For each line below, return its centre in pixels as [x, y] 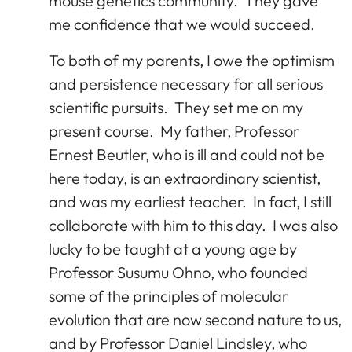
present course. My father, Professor [174, 130]
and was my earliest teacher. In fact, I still [190, 201]
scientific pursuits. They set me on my [176, 107]
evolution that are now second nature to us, [195, 319]
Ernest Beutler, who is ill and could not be [187, 154]
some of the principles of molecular [169, 295]
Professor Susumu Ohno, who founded [178, 272]
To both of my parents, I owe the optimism [192, 60]
